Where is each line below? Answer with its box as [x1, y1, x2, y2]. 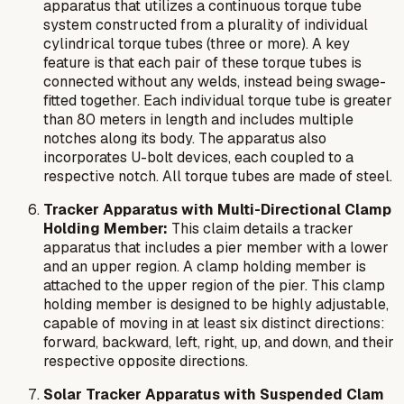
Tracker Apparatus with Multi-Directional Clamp [43, 199, 391, 219]
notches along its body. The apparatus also [43, 128, 326, 148]
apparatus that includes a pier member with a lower [43, 237, 389, 257]
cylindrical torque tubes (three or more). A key [43, 33, 350, 53]
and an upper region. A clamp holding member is [43, 256, 366, 276]
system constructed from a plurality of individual [43, 14, 368, 34]
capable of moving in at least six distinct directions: [43, 313, 385, 333]
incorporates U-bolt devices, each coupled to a [43, 147, 353, 167]
